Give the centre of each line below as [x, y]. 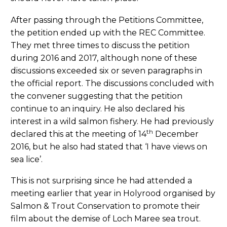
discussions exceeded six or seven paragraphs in [106, 70]
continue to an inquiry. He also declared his [98, 108]
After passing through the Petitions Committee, [107, 20]
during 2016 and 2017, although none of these [104, 58]
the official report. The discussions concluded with [112, 83]
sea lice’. [27, 159]
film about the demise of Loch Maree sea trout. [106, 219]
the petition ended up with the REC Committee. [108, 32]
